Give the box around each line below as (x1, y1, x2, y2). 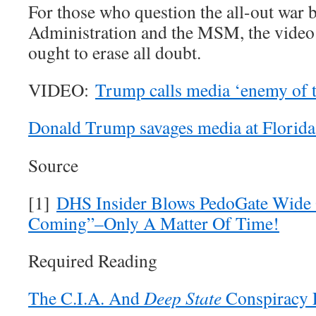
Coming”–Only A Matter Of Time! (28, 211, 279, 236)
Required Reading (28, 248, 157, 273)
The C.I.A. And (28, 286, 144, 310)
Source (28, 153, 78, 178)
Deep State (144, 286, 221, 310)
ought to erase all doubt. (28, 40, 201, 65)
